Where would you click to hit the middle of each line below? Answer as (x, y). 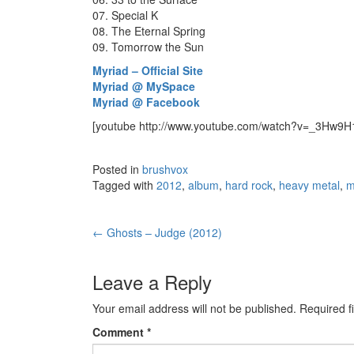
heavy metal (309, 185)
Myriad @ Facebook (146, 102)
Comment (120, 332)
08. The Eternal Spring (149, 31)
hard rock (249, 185)
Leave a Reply (152, 282)
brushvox (165, 169)
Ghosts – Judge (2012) (163, 233)
